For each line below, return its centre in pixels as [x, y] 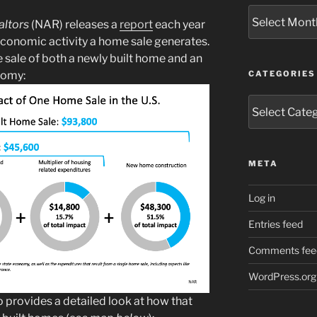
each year [179, 24]
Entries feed [275, 224]
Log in [261, 198]
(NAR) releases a [74, 24]
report [136, 24]
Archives [268, 12]
